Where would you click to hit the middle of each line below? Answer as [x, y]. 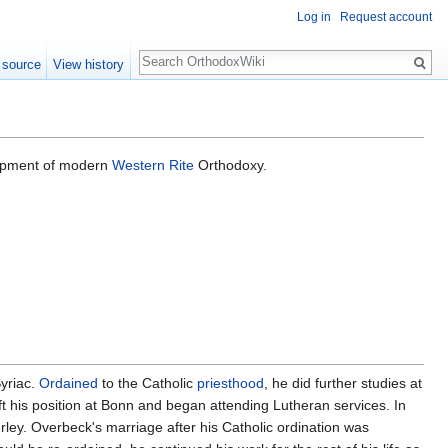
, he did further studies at [343, 383]
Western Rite [153, 165]
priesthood [230, 383]
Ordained [68, 383]
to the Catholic [147, 383]
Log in [314, 17]
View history [89, 64]
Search [171, 51]
